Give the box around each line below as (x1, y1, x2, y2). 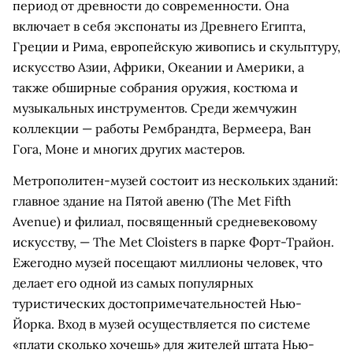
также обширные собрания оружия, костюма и (13, 80, 298, 95)
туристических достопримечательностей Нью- (13, 295, 302, 311)
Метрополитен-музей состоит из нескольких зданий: (13, 173, 338, 188)
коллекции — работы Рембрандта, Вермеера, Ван (13, 121, 311, 136)
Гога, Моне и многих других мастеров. (13, 141, 245, 157)
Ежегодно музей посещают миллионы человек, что (13, 255, 322, 270)
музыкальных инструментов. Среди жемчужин (13, 100, 297, 116)
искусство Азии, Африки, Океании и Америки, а (13, 59, 304, 75)
